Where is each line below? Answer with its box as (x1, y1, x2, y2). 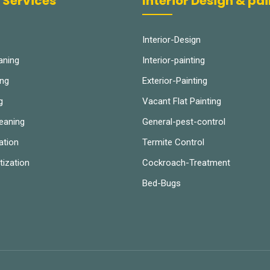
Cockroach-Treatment (142, 157, 230, 168)
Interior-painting (142, 54, 205, 66)
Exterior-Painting (142, 75, 207, 86)
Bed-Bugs (142, 177, 181, 189)
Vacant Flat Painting (142, 95, 221, 107)
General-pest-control (142, 116, 225, 127)
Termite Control (142, 136, 204, 148)
